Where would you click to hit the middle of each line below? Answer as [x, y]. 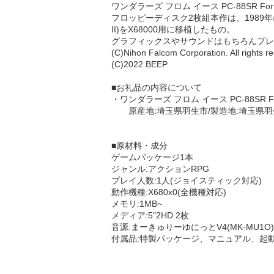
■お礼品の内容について [157, 87]
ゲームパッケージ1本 [152, 157]
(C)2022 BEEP [139, 64]
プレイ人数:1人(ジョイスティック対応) [187, 180]
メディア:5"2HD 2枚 [150, 215]
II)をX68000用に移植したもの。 [173, 29]
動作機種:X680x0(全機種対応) [169, 192]
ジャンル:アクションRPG [160, 169]
